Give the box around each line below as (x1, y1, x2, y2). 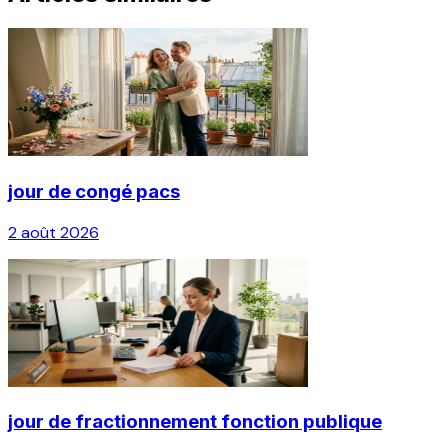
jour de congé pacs (8, 180, 180, 204)
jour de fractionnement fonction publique (8, 410, 382, 434)
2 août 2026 (8, 221, 99, 243)
